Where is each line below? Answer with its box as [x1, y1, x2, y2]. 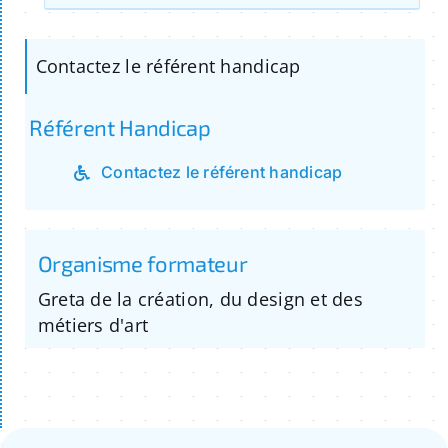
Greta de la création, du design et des [37, 287, 363, 312]
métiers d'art [37, 313, 149, 338]
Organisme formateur [37, 250, 248, 277]
